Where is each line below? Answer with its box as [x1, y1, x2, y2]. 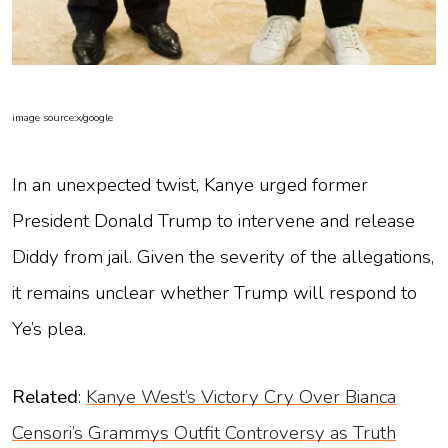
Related [12, 383, 78, 410]
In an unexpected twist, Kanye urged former [12, 171, 368, 198]
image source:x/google [12, 109, 113, 125]
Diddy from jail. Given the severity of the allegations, [12, 243, 434, 270]
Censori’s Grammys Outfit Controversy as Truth [12, 419, 396, 446]
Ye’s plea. [12, 315, 86, 342]
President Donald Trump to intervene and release [12, 207, 415, 234]
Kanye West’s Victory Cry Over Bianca [86, 383, 396, 410]
